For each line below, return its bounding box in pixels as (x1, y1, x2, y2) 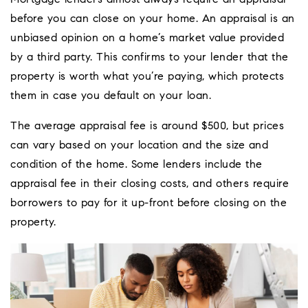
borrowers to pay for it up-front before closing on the (10, 198, 287, 210)
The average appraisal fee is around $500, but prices (10, 121, 284, 133)
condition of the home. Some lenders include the (10, 159, 263, 171)
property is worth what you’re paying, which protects (10, 71, 284, 83)
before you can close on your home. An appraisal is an (10, 14, 295, 25)
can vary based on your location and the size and (10, 140, 268, 152)
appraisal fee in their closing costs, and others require (10, 179, 289, 190)
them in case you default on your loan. (10, 91, 211, 102)
